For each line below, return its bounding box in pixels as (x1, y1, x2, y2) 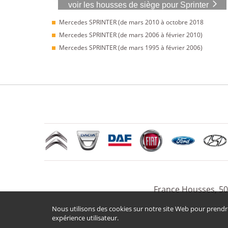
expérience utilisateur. (52, 213, 119, 222)
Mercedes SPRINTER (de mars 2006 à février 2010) (59, 31, 203, 40)
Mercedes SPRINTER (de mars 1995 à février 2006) (59, 43, 203, 52)
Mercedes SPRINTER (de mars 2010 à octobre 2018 (59, 18, 204, 27)
